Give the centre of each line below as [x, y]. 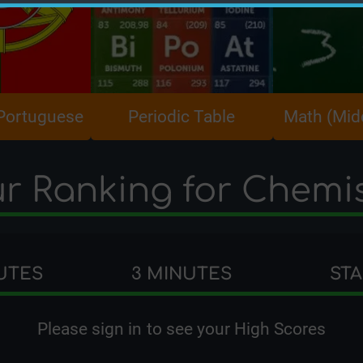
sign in [116, 329]
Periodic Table [181, 116]
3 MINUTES [181, 274]
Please [64, 329]
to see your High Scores [234, 329]
